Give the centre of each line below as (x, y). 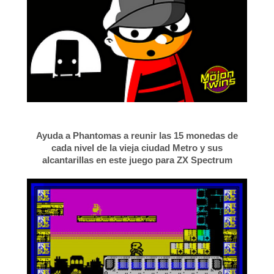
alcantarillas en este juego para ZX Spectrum (137, 160)
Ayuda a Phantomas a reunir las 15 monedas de (137, 135)
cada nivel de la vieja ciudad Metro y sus (137, 147)
